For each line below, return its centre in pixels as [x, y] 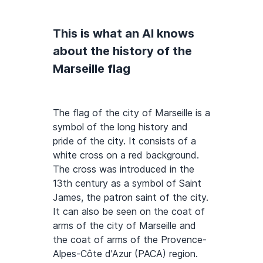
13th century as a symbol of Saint [127, 183]
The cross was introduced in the [124, 169]
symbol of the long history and [120, 127]
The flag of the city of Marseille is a [131, 113]
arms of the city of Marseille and [124, 225]
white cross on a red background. [126, 155]
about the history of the [122, 51]
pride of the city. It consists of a [124, 141]
